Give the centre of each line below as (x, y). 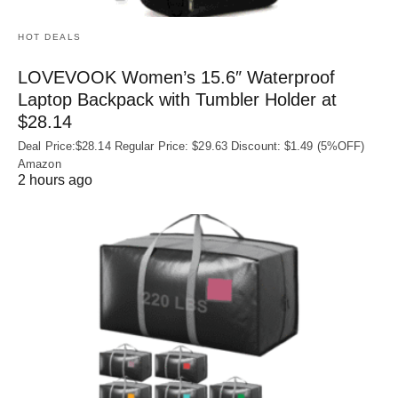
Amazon (40, 163)
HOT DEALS (50, 36)
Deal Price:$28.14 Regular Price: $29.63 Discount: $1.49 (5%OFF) (191, 146)
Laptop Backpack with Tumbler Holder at (177, 99)
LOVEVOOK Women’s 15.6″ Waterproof (176, 77)
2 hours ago (55, 179)
